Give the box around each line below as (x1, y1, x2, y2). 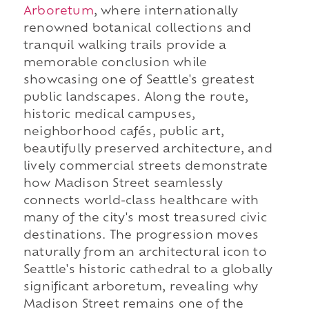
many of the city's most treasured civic (23, 213, 267, 225)
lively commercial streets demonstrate (23, 161, 268, 173)
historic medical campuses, (23, 110, 196, 121)
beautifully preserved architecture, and (23, 144, 272, 156)
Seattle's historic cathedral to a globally (23, 265, 273, 277)
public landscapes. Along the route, (23, 92, 248, 104)
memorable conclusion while (23, 58, 208, 70)
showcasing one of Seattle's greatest (23, 75, 255, 87)
